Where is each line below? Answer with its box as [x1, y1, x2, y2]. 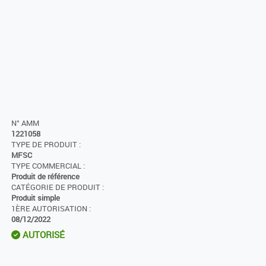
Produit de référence [11, 172, 80, 182]
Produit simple [11, 193, 60, 204]
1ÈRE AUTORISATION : [11, 204, 91, 214]
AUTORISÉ [20, 229, 65, 241]
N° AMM [11, 118, 39, 129]
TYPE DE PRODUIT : [11, 140, 81, 150]
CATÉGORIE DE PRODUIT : [11, 182, 104, 193]
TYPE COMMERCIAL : [11, 161, 85, 172]
